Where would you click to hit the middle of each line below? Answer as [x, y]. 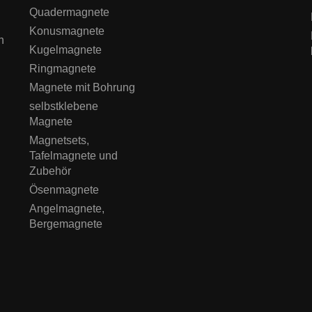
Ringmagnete [63, 68]
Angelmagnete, [67, 208]
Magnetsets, [60, 140]
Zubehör [50, 171]
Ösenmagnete [64, 189]
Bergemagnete [66, 224]
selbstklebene [64, 106]
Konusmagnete [67, 31]
